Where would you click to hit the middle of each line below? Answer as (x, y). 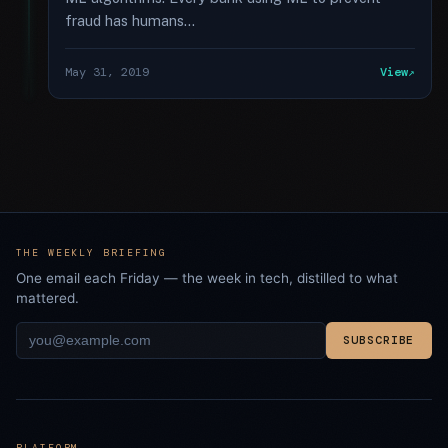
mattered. (47, 298)
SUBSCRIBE (379, 340)
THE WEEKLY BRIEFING (91, 252)
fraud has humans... (130, 20)
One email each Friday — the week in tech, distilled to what (207, 278)
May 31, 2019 (107, 72)
